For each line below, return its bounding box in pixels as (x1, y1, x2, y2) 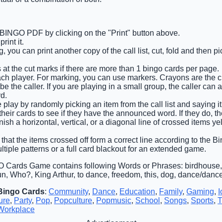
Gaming (186, 187, 215, 196)
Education (119, 187, 156, 196)
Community (49, 187, 89, 196)
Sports (191, 196, 214, 205)
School (135, 196, 161, 205)
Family (159, 187, 183, 196)
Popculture (54, 196, 93, 205)
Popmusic (96, 196, 132, 205)
